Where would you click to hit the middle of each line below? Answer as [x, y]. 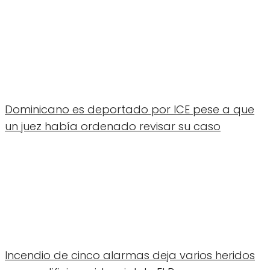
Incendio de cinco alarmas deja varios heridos [130, 255]
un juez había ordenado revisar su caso [113, 126]
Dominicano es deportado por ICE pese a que [130, 109]
